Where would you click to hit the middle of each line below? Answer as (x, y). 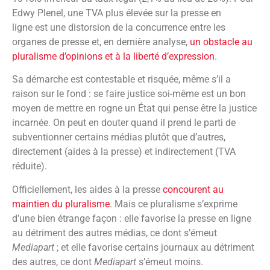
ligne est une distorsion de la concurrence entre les (119, 27)
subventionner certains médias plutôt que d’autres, (119, 137)
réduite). (30, 166)
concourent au (193, 189)
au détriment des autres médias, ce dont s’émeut (115, 233)
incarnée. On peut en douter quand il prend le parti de (124, 123)
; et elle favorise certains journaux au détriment (154, 247)
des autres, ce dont (53, 262)
